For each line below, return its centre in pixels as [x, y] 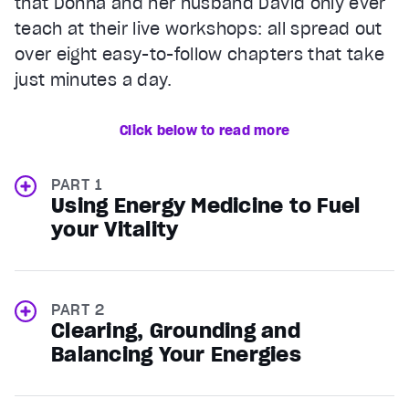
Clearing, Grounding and [176, 330]
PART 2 [78, 309]
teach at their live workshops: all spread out [199, 28]
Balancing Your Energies [176, 354]
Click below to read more [204, 130]
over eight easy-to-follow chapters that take [200, 54]
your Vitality [115, 229]
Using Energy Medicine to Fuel [206, 205]
